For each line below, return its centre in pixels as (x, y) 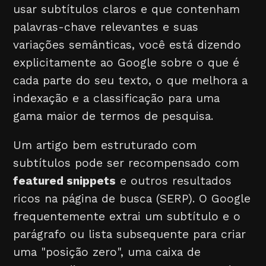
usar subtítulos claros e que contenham (127, 9)
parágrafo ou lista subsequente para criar (130, 235)
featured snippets (65, 181)
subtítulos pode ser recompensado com (126, 163)
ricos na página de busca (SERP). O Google (132, 199)
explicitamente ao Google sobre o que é (126, 63)
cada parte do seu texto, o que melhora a (131, 80)
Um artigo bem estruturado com (105, 145)
